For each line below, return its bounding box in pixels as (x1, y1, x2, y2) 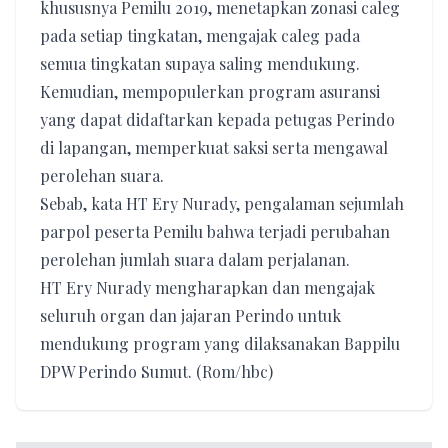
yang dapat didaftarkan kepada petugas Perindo (40, 109, 395, 130)
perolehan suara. (40, 165, 164, 186)
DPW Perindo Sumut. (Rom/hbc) (40, 361, 273, 382)
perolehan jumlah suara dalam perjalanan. (40, 249, 350, 270)
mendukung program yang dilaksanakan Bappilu (40, 333, 400, 354)
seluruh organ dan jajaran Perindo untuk (40, 305, 341, 326)
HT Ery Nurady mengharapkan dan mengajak (40, 277, 375, 298)
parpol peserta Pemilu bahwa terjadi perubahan (40, 221, 390, 242)
